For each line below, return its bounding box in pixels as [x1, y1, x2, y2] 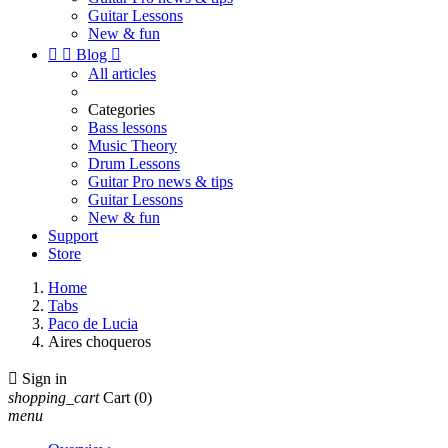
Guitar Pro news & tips [88, 173, 233, 190]
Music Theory [88, 137, 177, 154]
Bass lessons [88, 119, 167, 136]
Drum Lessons [88, 155, 180, 172]
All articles [88, 65, 156, 82]
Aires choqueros [48, 333, 151, 350]
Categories [88, 101, 155, 118]
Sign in [22, 370, 67, 387]
